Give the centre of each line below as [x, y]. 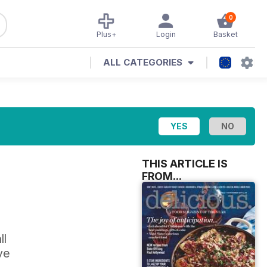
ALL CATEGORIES [143, 62]
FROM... [162, 176]
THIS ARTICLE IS [185, 164]
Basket [225, 34]
